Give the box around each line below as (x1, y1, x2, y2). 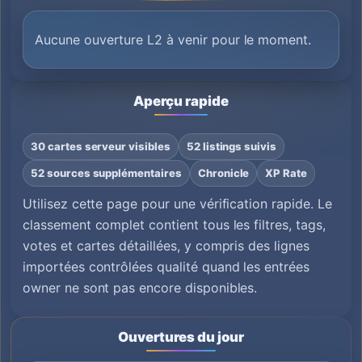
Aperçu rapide (133, 93, 229, 109)
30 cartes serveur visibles (31, 140, 170, 153)
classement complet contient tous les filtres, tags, (23, 217, 326, 233)
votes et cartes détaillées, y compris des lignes (23, 238, 309, 254)
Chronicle (197, 166, 250, 179)
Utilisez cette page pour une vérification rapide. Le (23, 196, 332, 212)
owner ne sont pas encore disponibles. (23, 280, 258, 296)
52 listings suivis (186, 140, 277, 153)
